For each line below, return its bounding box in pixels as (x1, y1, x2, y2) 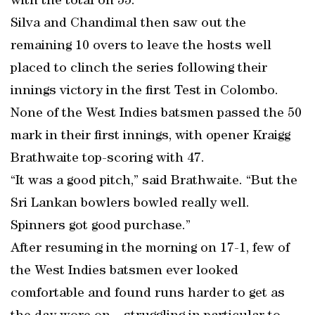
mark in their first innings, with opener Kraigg (11, 129, 290, 143)
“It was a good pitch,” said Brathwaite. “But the (11, 174, 297, 188)
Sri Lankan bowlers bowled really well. (11, 197, 250, 211)
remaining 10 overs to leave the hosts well (11, 39, 271, 53)
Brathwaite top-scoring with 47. (11, 152, 205, 166)
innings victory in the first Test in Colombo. (11, 84, 278, 98)
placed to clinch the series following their (11, 62, 267, 76)
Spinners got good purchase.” (11, 219, 191, 233)
